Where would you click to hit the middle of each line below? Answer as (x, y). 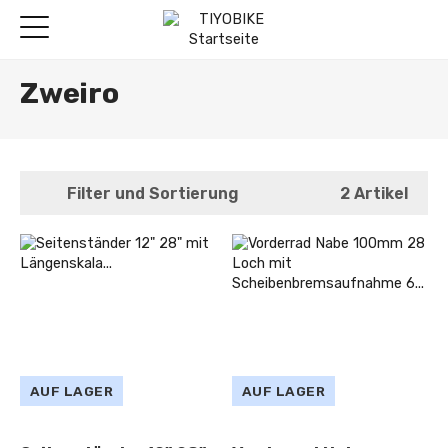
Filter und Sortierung (153, 193)
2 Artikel (373, 193)
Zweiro (69, 93)
